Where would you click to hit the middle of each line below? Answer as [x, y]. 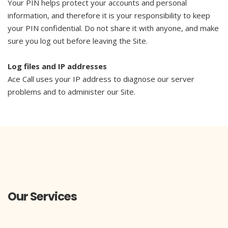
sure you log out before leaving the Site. [78, 41]
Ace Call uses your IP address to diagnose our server [101, 79]
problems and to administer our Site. [72, 92]
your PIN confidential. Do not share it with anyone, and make [113, 28]
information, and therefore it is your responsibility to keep [109, 15]
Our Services [42, 196]
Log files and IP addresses [57, 66]
